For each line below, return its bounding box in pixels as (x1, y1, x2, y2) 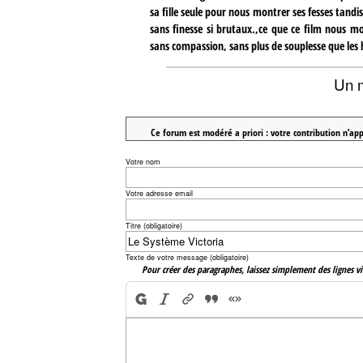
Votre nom (125, 156, 160, 168)
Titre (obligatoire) (125, 220, 182, 231)
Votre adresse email (125, 188, 193, 199)
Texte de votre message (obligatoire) (125, 251, 249, 263)
